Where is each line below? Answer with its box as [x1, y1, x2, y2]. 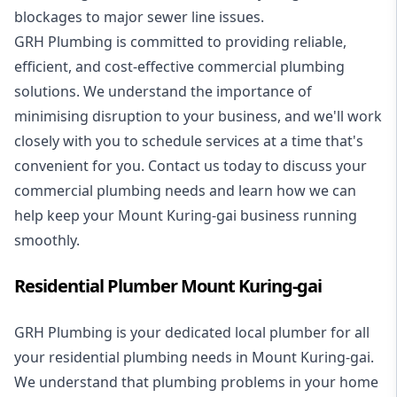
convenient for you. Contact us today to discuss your [14, 156, 367, 176]
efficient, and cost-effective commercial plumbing [14, 57, 345, 77]
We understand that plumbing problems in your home [14, 372, 378, 393]
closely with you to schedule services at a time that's [14, 131, 363, 152]
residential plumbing [49, 347, 188, 368]
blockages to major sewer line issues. [14, 7, 264, 27]
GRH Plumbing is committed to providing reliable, [14, 32, 346, 52]
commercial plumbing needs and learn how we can [14, 181, 356, 201]
